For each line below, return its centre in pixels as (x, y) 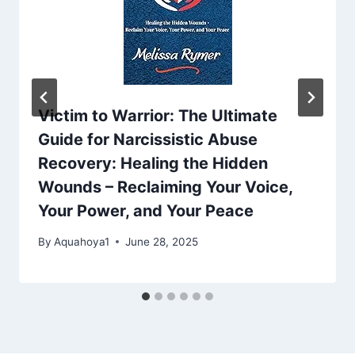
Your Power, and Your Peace (146, 211)
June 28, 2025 (162, 241)
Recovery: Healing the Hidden (153, 164)
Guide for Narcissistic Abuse (148, 140)
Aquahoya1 (82, 241)
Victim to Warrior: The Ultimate (158, 116)
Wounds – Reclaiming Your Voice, (165, 187)
